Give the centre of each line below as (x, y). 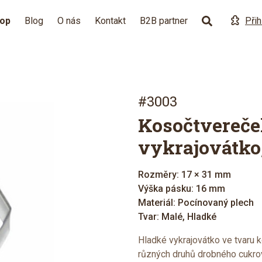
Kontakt (110, 21)
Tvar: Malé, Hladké (177, 217)
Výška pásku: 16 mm (182, 189)
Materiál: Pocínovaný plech (196, 203)
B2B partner (164, 21)
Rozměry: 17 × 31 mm (185, 175)
